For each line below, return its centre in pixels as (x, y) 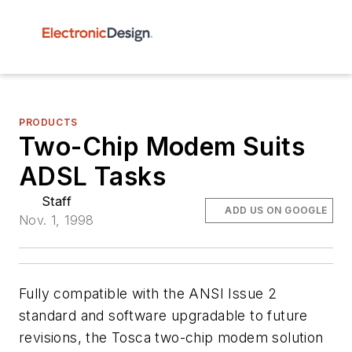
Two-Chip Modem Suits (162, 147)
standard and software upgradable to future (163, 315)
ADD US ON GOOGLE (276, 210)
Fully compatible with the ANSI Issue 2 (148, 293)
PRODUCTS (48, 122)
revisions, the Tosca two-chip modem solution (171, 337)
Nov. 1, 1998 (57, 220)
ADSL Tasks (92, 176)
